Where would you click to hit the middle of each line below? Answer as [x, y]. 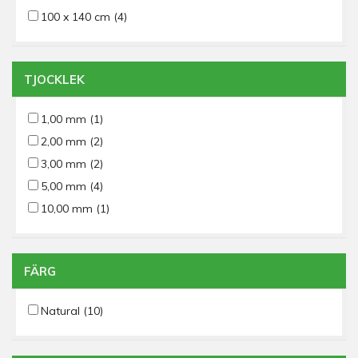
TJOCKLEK [54, 80]
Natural [62, 311]
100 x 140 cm [77, 17]
